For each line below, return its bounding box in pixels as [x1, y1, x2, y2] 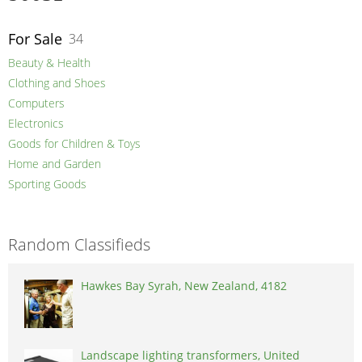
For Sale [8, 29, 62, 49]
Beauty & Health [8, 55, 90, 71]
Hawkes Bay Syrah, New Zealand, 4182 [81, 278, 287, 294]
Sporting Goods [8, 176, 86, 192]
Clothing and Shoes [8, 75, 106, 91]
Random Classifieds [8, 234, 150, 256]
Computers [8, 95, 65, 112]
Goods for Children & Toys [8, 136, 141, 152]
